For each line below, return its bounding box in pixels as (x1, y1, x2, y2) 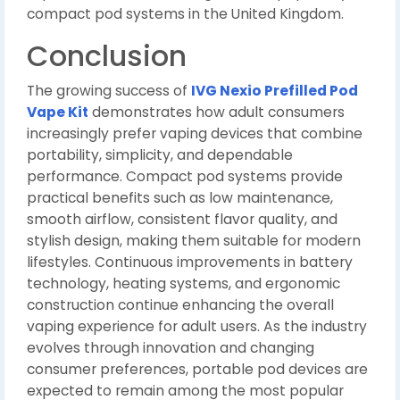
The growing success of (27, 81, 191, 100)
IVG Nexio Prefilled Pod (191, 81, 358, 100)
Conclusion (27, 36, 187, 76)
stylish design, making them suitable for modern (27, 231, 361, 250)
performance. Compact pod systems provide (27, 167, 343, 186)
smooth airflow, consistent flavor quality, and (27, 210, 337, 229)
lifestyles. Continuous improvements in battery (27, 253, 353, 271)
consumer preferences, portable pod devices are (27, 360, 368, 379)
